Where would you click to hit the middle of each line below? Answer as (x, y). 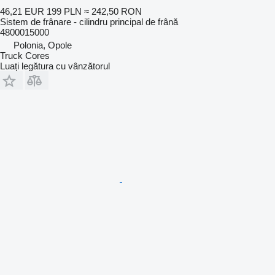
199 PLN (64, 11)
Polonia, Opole (43, 45)
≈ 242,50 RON (113, 11)
